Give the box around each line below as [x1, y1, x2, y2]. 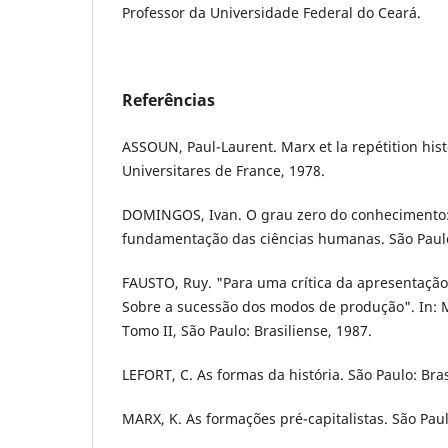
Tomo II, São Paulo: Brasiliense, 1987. [122, 320, 372, 340]
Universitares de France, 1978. [122, 160, 325, 180]
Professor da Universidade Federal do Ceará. [122, 2, 421, 22]
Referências [122, 88, 215, 111]
